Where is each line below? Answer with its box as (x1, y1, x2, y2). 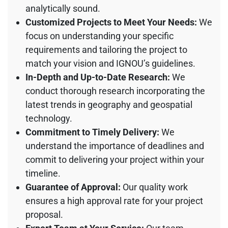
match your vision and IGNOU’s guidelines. (25, 58, 195, 69)
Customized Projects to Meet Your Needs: (25, 16, 197, 27)
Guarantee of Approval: (25, 181, 121, 192)
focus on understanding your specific (25, 30, 174, 41)
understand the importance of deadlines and (25, 140, 204, 151)
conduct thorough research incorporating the (25, 85, 205, 96)
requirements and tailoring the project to (25, 44, 187, 55)
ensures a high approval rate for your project (25, 195, 203, 206)
